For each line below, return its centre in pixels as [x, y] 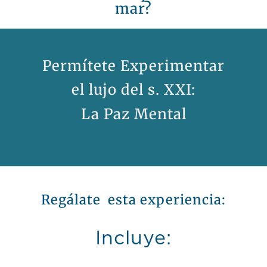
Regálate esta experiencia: [133, 199]
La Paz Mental [133, 114]
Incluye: [133, 238]
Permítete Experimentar [133, 66]
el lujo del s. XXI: [133, 90]
